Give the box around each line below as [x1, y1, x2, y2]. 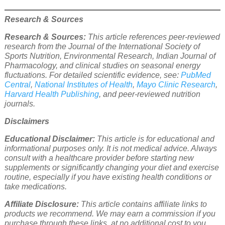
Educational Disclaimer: [4, 135, 95, 144]
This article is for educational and [94, 135, 214, 144]
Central [4, 80, 31, 89]
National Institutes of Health [34, 80, 133, 89]
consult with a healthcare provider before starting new [4, 154, 194, 163]
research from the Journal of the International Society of [4, 42, 200, 51]
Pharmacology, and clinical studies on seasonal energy [4, 61, 200, 70]
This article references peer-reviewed [85, 33, 220, 42]
